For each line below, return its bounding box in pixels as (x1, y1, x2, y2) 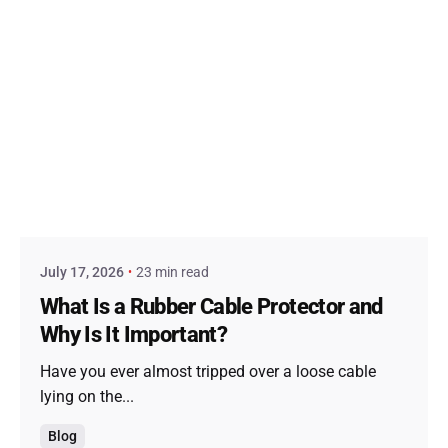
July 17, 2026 (40, 263, 124, 281)
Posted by (104, 179, 166, 196)
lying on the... (40, 386, 134, 406)
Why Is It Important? (40, 322, 228, 348)
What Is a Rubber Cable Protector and (40, 294, 383, 320)
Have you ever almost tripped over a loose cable (40, 361, 376, 381)
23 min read (136, 263, 209, 281)
